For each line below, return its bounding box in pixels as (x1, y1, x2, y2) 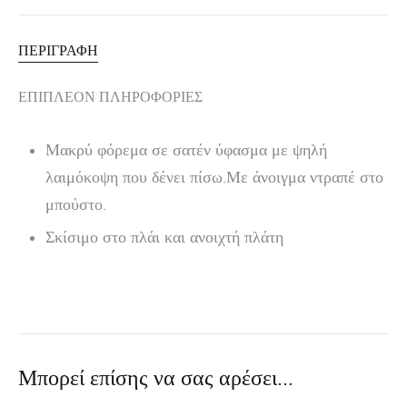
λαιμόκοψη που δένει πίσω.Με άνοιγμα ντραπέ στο (45, 167, 383, 187)
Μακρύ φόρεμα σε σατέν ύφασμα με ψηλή (45, 140, 327, 160)
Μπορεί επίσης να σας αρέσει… (18, 364, 293, 391)
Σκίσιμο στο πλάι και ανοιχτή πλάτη (45, 227, 283, 247)
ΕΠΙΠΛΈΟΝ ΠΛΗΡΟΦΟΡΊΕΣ (18, 87, 203, 105)
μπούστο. (45, 194, 106, 214)
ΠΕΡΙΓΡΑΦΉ (18, 41, 98, 59)
